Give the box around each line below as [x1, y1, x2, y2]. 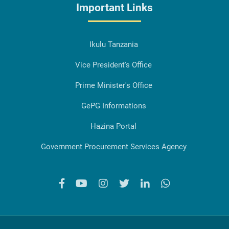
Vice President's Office [75, 60, 152, 70]
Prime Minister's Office [75, 81, 152, 90]
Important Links [76, 2, 153, 14]
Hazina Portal [90, 122, 136, 131]
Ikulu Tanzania [89, 40, 138, 50]
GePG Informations [81, 101, 146, 111]
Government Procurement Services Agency [40, 142, 187, 152]
